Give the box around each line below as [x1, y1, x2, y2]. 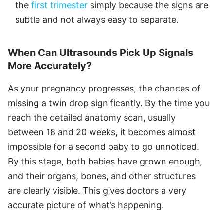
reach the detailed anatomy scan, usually [8, 112, 176, 123]
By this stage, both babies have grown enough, [8, 156, 202, 166]
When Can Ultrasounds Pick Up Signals [8, 46, 193, 58]
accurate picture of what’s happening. [8, 200, 164, 210]
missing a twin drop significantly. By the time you [8, 97, 210, 108]
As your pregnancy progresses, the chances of [8, 83, 200, 93]
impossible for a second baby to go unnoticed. [8, 141, 199, 152]
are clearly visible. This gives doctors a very [8, 185, 186, 196]
